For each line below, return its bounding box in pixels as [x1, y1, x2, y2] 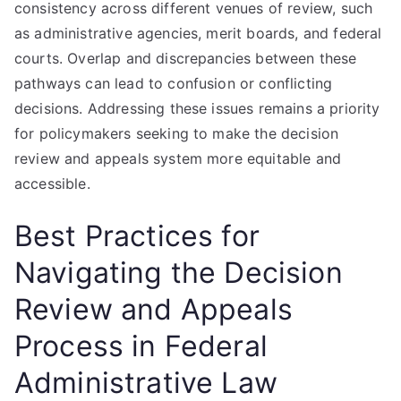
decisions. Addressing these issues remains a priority [14, 99, 380, 117]
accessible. [14, 175, 90, 192]
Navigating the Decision [14, 255, 343, 290]
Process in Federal [14, 328, 268, 363]
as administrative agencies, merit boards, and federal [14, 24, 382, 42]
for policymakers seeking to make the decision [14, 124, 339, 142]
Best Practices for [14, 218, 260, 253]
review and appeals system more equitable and [14, 149, 342, 167]
